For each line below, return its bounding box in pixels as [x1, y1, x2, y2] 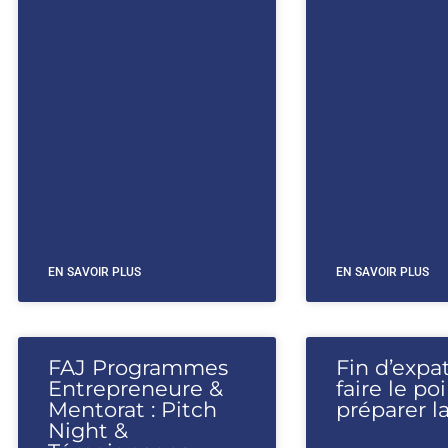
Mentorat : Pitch [48, 397, 217, 422]
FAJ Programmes [48, 355, 228, 380]
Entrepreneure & [48, 376, 223, 401]
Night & [48, 418, 128, 443]
